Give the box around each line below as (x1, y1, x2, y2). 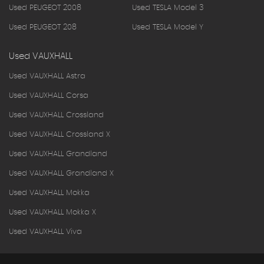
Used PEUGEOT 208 (9, 24, 77, 32)
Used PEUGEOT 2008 (9, 4, 81, 12)
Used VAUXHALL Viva (9, 228, 82, 236)
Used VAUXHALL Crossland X (9, 131, 110, 139)
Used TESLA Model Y (132, 24, 203, 32)
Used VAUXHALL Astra (9, 72, 85, 81)
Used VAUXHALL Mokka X (9, 209, 96, 217)
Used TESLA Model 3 (132, 4, 204, 12)
